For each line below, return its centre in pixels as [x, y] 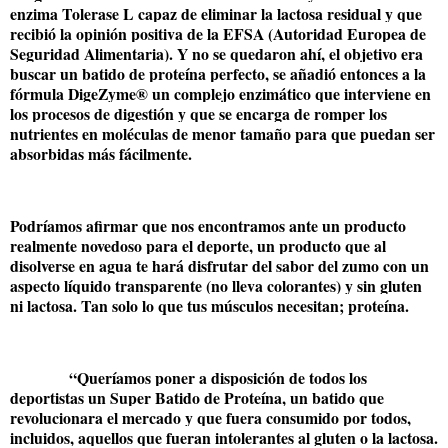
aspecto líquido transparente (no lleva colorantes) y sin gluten [216, 285]
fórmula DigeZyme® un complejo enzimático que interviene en [220, 94]
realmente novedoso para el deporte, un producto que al [198, 245]
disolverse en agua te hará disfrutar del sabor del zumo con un [219, 265]
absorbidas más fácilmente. [101, 154]
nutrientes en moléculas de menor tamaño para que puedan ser [222, 134]
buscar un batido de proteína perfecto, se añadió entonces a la [218, 74]
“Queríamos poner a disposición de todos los [218, 377]
